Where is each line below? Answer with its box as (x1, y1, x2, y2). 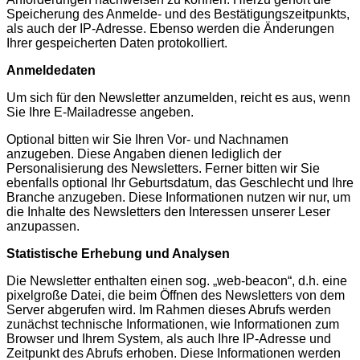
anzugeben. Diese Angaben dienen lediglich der (6, 146, 281, 161)
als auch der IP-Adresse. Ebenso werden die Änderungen (6, 21, 334, 35)
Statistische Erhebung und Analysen (6, 246, 230, 260)
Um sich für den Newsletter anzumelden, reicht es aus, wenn (6, 90, 350, 104)
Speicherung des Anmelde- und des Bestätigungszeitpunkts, (6, 6, 350, 21)
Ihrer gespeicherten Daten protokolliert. (6, 35, 227, 50)
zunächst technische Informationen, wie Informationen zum (6, 317, 339, 331)
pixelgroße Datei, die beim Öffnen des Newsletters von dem (6, 288, 345, 302)
